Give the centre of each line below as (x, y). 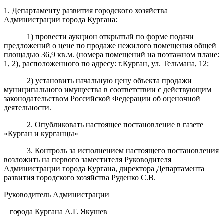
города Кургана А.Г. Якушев (58, 211)
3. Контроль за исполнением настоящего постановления (123, 150)
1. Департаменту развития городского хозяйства (86, 10)
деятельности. (28, 107)
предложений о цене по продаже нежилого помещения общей (110, 45)
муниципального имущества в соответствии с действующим (108, 89)
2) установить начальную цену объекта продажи (110, 80)
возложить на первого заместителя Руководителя (88, 159)
